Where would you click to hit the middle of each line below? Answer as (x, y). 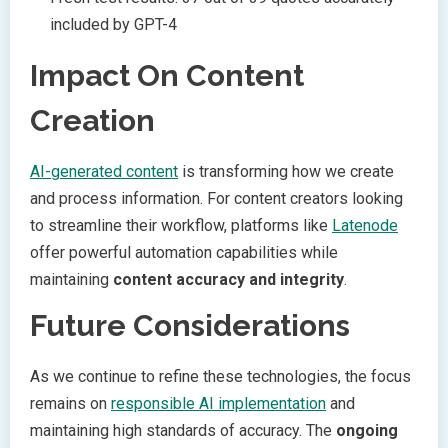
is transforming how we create (286, 172)
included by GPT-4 (113, 25)
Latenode (365, 226)
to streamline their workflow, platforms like (181, 226)
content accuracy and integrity (228, 280)
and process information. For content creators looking (216, 199)
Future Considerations (190, 326)
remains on (70, 404)
